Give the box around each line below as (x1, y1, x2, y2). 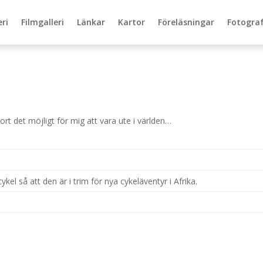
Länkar (77, 16, 105, 28)
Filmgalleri (21, 16, 64, 28)
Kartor (118, 16, 145, 28)
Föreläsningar (158, 16, 214, 28)
